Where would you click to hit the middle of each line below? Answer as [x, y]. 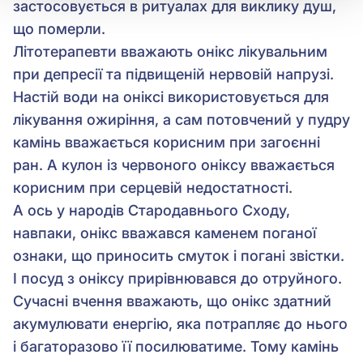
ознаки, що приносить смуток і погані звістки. [179, 255]
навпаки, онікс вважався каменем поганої [164, 233]
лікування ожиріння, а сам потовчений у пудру [181, 119]
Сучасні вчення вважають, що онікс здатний [172, 301]
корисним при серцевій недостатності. [153, 187]
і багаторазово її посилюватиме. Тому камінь [176, 346]
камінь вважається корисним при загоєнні [167, 142]
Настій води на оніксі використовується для [171, 96]
